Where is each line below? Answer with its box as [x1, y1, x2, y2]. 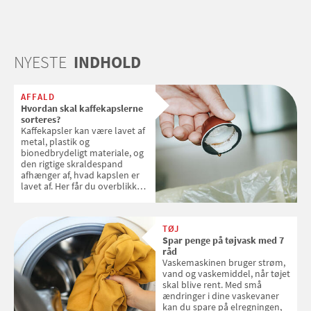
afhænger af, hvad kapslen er [21, 169, 140, 182]
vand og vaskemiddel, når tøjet [162, 267, 290, 280]
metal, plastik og [21, 135, 90, 149]
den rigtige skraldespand [21, 158, 123, 171]
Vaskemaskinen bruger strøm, [162, 256, 285, 269]
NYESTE [14, 51, 67, 74]
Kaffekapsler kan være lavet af [21, 124, 145, 137]
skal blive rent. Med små [162, 278, 262, 292]
